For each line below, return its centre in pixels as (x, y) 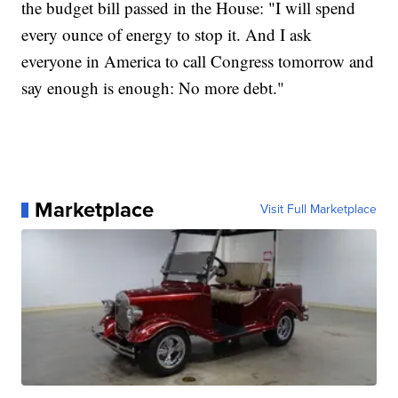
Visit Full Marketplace (318, 210)
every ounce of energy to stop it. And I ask (167, 35)
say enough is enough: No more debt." (153, 88)
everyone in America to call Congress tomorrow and (198, 61)
